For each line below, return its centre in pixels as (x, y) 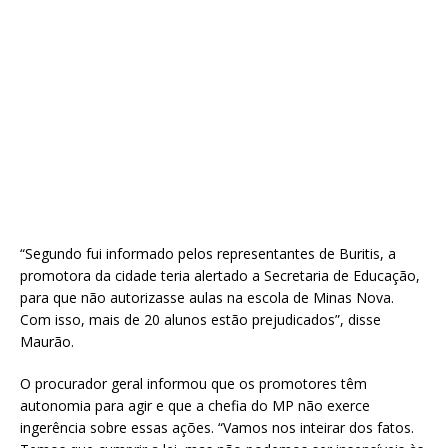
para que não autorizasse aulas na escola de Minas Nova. (207, 297)
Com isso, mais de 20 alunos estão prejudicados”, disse (200, 319)
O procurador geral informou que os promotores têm (193, 383)
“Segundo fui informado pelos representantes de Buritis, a (208, 253)
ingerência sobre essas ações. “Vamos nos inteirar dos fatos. (217, 427)
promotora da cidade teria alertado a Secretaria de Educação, (220, 275)
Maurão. (47, 341)
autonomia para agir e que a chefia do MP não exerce (195, 405)
